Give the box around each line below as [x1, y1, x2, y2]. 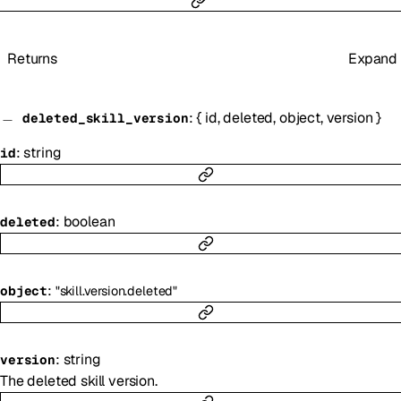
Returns [7, 48, 57, 68]
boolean [63, 211, 115, 231]
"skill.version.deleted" [55, 282, 178, 299]
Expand [348, 48, 398, 68]
